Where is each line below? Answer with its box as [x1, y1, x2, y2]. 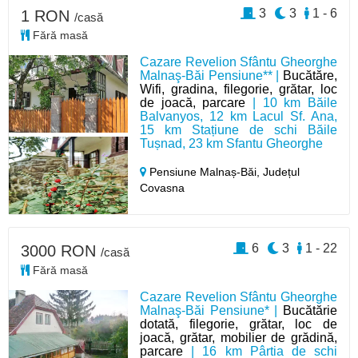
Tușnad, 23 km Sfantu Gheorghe [140, 137, 324, 150]
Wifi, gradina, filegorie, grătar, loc [140, 82, 337, 96]
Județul [263, 165, 300, 178]
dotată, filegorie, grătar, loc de [140, 317, 337, 331]
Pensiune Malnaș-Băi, [146, 165, 264, 178]
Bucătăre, [282, 69, 337, 82]
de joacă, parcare [140, 96, 246, 109]
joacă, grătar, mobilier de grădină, [140, 331, 337, 344]
